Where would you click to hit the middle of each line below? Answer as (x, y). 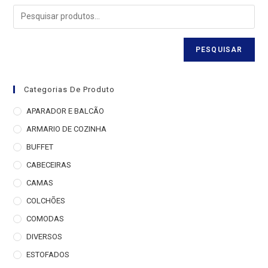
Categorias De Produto (70, 89)
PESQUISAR (219, 49)
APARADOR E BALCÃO (66, 111)
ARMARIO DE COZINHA (67, 129)
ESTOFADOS (48, 254)
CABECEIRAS (49, 165)
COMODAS (45, 218)
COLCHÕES (46, 200)
